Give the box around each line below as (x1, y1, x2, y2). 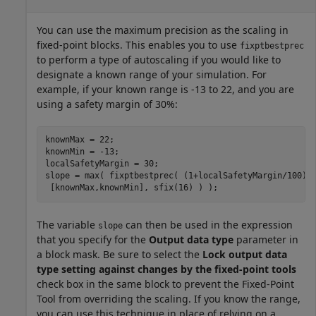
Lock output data (202, 247, 287, 261)
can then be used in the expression (123, 217, 293, 231)
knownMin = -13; (44, 147, 119, 157)
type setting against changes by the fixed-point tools (37, 262, 296, 276)
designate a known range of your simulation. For (37, 67, 267, 81)
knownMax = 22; (44, 135, 114, 145)
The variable (37, 217, 98, 231)
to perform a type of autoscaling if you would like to (37, 52, 281, 66)
